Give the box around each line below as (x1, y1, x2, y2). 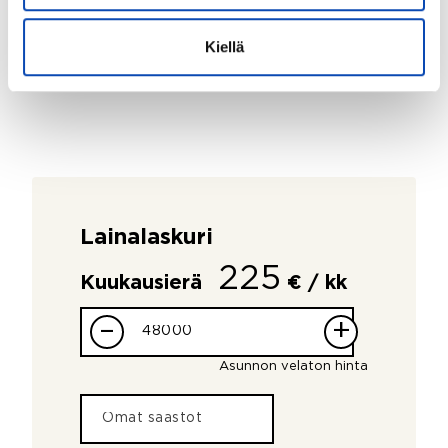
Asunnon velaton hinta (219, 360, 368, 372)
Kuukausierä (80, 273, 208, 292)
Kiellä (204, 38, 244, 56)
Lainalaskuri (80, 227, 213, 248)
